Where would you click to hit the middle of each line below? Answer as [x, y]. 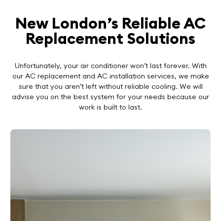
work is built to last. [110, 107]
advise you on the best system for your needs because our [110, 96]
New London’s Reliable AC [110, 23]
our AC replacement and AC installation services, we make [110, 76]
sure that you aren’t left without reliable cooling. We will [110, 86]
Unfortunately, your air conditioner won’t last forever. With [110, 65]
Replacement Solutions [110, 38]
